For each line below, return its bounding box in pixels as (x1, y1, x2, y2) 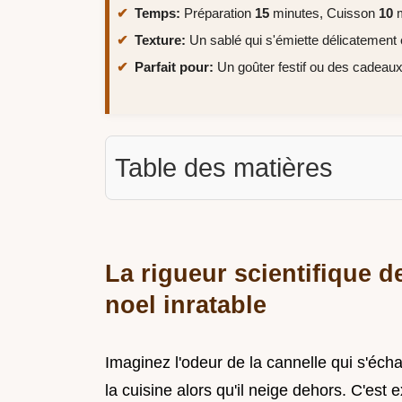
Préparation (180, 5, 255, 22)
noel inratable (105, 290, 267, 319)
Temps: (135, 5, 180, 22)
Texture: (135, 31, 186, 48)
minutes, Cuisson (269, 5, 379, 22)
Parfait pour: (135, 58, 214, 74)
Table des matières (115, 153, 333, 182)
